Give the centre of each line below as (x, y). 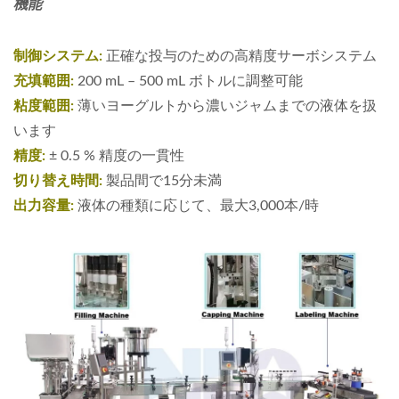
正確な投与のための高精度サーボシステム (240, 56)
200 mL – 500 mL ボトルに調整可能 (188, 81)
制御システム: (58, 56)
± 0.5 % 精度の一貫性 (115, 156)
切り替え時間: (58, 181)
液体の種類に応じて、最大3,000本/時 (196, 206)
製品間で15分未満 (162, 181)
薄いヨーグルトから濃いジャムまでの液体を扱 (225, 106)
